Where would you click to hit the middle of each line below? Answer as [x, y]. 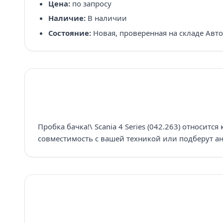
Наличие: [67, 18]
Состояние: [69, 33]
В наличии [106, 18]
